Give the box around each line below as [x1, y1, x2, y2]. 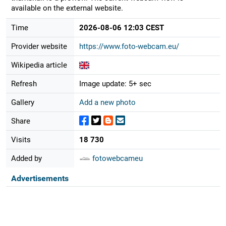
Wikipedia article [11, 60, 67, 70]
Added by [11, 153, 42, 163]
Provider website [11, 41, 67, 51]
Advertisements [11, 173, 69, 183]
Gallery [11, 97, 34, 107]
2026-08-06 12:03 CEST [79, 23, 164, 32]
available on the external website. [11, 3, 123, 13]
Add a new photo [79, 97, 136, 107]
